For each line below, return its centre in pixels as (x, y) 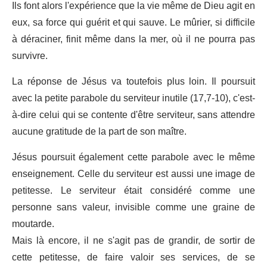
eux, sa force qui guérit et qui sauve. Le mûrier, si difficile (133, 23)
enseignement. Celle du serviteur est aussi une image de (133, 174)
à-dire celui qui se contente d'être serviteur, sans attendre (133, 115)
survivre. (30, 56)
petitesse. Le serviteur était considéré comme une (133, 191)
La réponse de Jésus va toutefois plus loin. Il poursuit (133, 82)
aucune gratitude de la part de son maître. (99, 132)
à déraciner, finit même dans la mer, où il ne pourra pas (133, 40)
